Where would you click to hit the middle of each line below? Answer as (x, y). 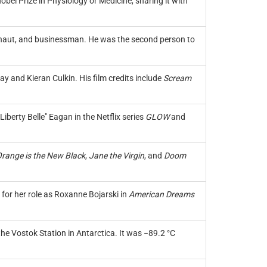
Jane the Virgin (116, 156)
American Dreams (161, 194)
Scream (177, 78)
